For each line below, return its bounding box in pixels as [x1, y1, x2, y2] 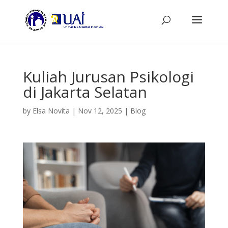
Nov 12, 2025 [77, 106, 122, 116]
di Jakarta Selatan [22, 81, 147, 102]
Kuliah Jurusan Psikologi [22, 66, 194, 87]
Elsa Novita [32, 106, 70, 116]
